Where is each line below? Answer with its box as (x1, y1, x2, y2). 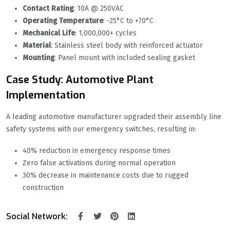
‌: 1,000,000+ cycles (75, 29, 137, 38)
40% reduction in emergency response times (23, 146, 170, 156)
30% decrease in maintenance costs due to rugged (23, 171, 188, 180)
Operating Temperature (23, 16, 103, 26)
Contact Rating (23, 4, 73, 13)
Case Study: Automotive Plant (6, 73, 154, 87)
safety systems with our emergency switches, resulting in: (6, 125, 196, 134)
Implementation (6, 88, 85, 103)
